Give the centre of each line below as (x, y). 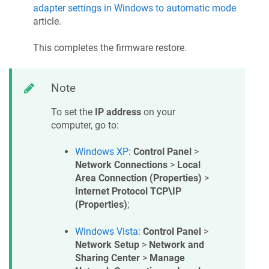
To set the (73, 112)
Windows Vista (107, 231)
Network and (177, 244)
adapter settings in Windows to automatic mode (134, 8)
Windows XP (102, 152)
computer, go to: (85, 125)
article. (47, 21)
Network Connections (121, 165)
